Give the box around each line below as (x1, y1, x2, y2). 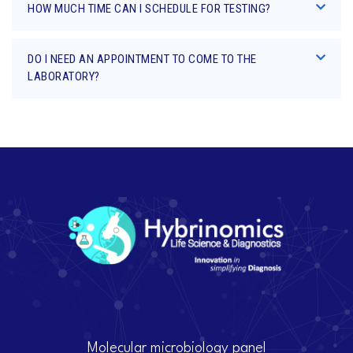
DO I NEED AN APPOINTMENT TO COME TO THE (28, 52, 257, 66)
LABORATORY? (28, 69, 100, 84)
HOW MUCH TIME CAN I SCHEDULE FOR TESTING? (28, 2, 271, 16)
